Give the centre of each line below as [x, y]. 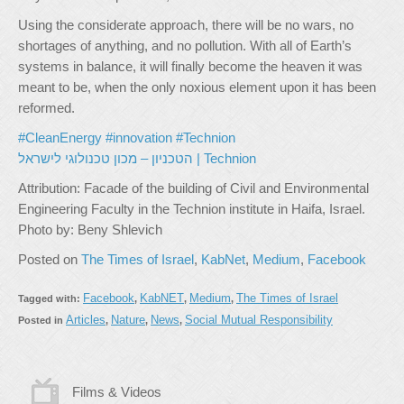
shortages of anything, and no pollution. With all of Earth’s [185, 46]
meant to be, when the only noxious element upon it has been [197, 87]
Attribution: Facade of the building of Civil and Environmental [193, 188]
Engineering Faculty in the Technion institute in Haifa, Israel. [192, 209]
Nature [128, 320]
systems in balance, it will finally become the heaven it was [190, 66]
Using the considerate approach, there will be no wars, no [186, 25]
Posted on [50, 259]
